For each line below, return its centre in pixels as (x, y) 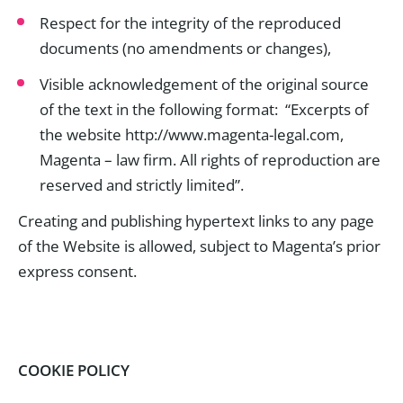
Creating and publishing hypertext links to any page (196, 221)
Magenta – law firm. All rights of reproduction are (210, 160)
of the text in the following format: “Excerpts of (204, 109)
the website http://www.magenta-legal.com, (192, 134)
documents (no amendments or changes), (185, 48)
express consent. (77, 271)
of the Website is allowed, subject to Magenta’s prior (199, 246)
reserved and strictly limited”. (142, 185)
